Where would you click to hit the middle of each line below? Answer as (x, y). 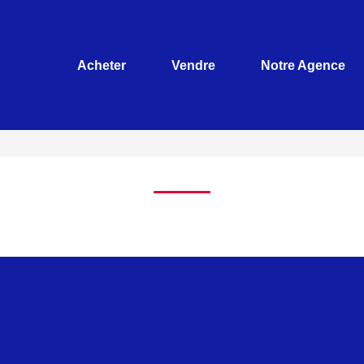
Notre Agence (303, 65)
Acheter (102, 65)
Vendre (193, 65)
